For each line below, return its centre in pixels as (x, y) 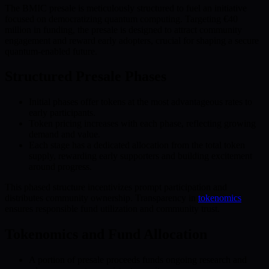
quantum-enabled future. (51, 51)
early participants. (62, 113)
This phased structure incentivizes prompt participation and (116, 187)
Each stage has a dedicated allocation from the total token (137, 145)
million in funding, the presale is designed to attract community (123, 29)
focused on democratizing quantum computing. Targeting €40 (121, 19)
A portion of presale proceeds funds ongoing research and (138, 260)
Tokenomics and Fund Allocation (106, 234)
